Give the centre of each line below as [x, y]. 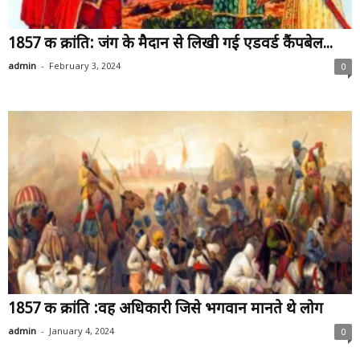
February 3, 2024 [85, 67]
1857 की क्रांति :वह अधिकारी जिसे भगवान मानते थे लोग [166, 310]
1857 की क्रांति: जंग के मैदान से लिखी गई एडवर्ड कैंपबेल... [170, 45]
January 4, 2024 [82, 332]
